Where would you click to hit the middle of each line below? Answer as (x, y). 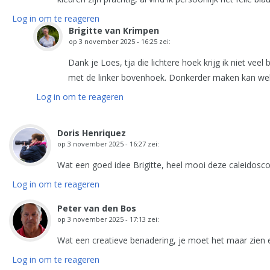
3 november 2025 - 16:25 (118, 41)
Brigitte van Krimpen (114, 30)
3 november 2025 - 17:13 (107, 219)
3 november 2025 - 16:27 (107, 144)
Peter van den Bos (97, 208)
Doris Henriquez (92, 133)
